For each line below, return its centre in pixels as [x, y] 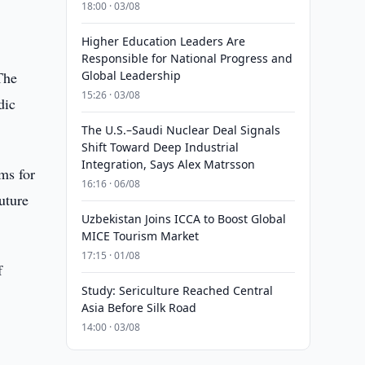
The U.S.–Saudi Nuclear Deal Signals [180, 130]
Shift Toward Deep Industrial [160, 147]
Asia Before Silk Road [139, 308]
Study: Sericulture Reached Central [177, 290]
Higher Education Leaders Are [163, 41]
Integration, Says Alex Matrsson [168, 164]
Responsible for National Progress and [187, 58]
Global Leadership [131, 75]
